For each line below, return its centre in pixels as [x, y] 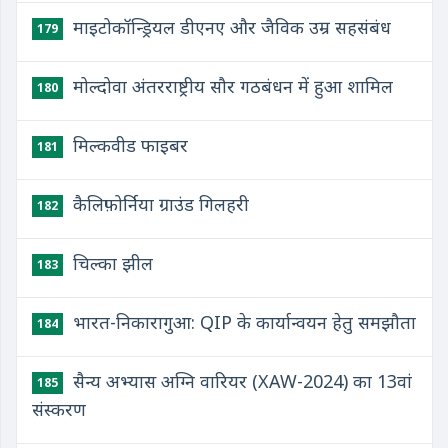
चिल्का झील [110, 263]
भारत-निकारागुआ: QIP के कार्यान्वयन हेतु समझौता [242, 322]
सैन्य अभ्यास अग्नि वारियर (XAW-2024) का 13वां [240, 381]
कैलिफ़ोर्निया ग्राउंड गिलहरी [158, 204]
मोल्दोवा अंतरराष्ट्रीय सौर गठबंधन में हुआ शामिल [230, 86]
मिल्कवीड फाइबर [128, 145]
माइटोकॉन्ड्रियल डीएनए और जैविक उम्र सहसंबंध [229, 27]
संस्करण [59, 409]
